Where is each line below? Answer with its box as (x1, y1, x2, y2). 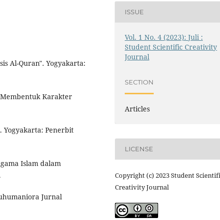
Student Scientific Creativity (125, 42, 218, 52)
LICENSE (125, 145, 154, 153)
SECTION (125, 78, 154, 86)
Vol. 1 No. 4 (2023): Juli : (125, 32, 203, 42)
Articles (125, 104, 150, 113)
